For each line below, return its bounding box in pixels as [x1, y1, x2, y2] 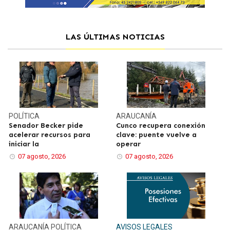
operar [116, 139, 141, 148]
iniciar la [9, 139, 40, 148]
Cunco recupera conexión [116, 121, 205, 130]
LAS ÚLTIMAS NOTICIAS [65, 31, 165, 42]
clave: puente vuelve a [116, 130, 197, 139]
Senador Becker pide [9, 121, 84, 130]
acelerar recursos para [9, 130, 91, 139]
